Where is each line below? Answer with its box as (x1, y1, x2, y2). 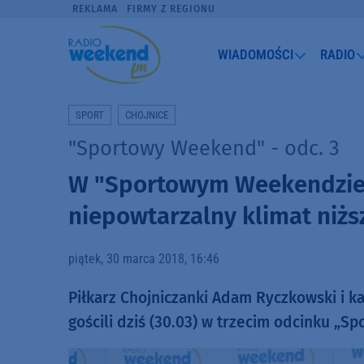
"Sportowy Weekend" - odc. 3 (68, 135, 340, 161)
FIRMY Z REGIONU (126, 3, 215, 15)
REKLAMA (72, 3, 119, 15)
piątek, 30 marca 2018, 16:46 (68, 250, 219, 266)
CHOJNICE (125, 108, 169, 121)
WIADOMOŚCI (218, 45, 294, 63)
